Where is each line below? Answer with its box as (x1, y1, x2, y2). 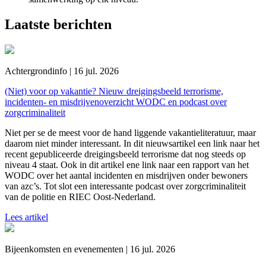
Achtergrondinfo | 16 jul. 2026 (5, 65, 119, 76)
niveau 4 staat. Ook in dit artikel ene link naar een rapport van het (5, 159, 249, 170)
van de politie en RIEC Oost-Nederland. (5, 191, 158, 202)
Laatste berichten (5, 16, 112, 32)
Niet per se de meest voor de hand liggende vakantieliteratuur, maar (5, 127, 256, 138)
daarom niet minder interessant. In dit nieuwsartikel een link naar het (5, 138, 259, 148)
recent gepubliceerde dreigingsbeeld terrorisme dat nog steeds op (5, 148, 246, 159)
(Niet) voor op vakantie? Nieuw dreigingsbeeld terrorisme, (5, 85, 223, 96)
